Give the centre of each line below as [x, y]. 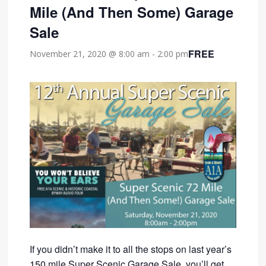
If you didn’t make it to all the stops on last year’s [131, 249]
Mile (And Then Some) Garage [132, 12]
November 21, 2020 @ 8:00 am [90, 54]
